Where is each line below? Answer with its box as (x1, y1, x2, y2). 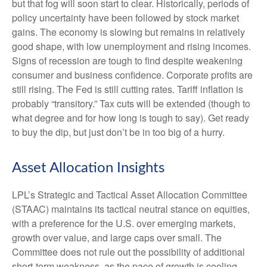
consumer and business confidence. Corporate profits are (12, 67, 253, 82)
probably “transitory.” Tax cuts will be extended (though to (12, 96, 250, 110)
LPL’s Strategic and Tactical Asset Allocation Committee (12, 187, 247, 201)
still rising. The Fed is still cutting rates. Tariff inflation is (12, 82, 243, 96)
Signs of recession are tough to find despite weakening (12, 53, 243, 67)
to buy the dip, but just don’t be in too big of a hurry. (12, 125, 225, 139)
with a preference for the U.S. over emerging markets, (12, 216, 235, 230)
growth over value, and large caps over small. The (12, 230, 222, 244)
